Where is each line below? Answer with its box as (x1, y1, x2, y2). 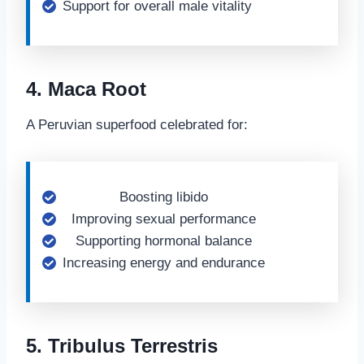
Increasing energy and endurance (63, 255, 265, 271)
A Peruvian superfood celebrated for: (26, 117, 248, 132)
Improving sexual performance (71, 211, 256, 227)
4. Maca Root (26, 78, 146, 100)
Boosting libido (119, 189, 208, 205)
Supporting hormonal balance (76, 233, 252, 249)
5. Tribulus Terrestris (26, 335, 218, 357)
